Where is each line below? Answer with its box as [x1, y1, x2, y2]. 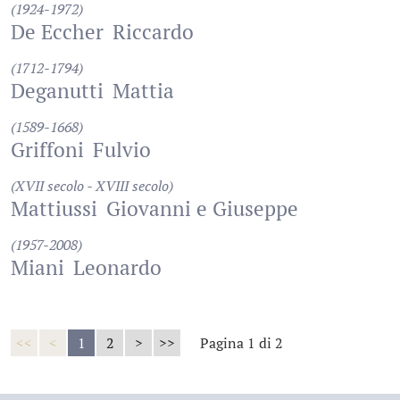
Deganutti [11, 77, 104, 104]
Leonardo [73, 254, 162, 281]
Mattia [112, 77, 174, 104]
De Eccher [11, 18, 104, 46]
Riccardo [112, 18, 194, 46]
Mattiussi [11, 195, 97, 222]
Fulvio [93, 136, 151, 163]
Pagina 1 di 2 [200, 333, 283, 353]
